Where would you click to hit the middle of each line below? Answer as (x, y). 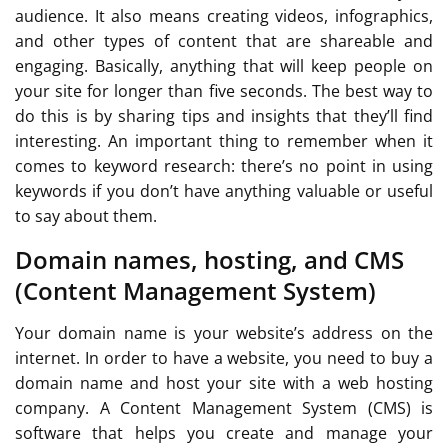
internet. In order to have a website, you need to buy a (224, 357)
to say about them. (86, 215)
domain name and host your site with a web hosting (224, 382)
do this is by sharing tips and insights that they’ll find (224, 115)
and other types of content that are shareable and (224, 40)
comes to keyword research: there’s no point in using (224, 165)
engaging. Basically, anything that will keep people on (224, 65)
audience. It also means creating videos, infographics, (224, 15)
